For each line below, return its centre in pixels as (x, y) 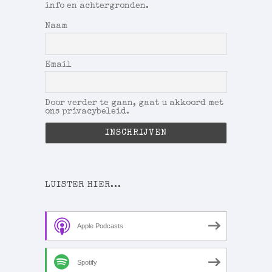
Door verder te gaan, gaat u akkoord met (134, 103)
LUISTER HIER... (83, 185)
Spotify (87, 262)
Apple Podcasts (100, 226)
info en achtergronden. (97, 6)
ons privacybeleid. (87, 111)
